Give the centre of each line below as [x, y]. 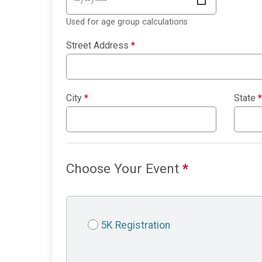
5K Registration [135, 225]
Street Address [99, 46]
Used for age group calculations [127, 22]
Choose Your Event [124, 169]
